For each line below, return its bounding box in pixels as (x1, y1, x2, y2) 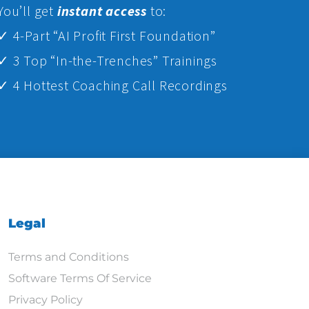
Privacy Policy (8, 293, 83, 307)
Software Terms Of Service (8, 272, 152, 286)
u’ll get (11, 2, 57, 20)
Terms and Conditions (8, 250, 129, 264)
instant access (57, 2, 147, 20)
